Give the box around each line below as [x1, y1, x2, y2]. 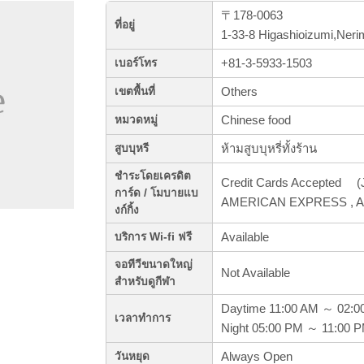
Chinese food [221, 113, 291, 128]
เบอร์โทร [115, 57, 157, 70]
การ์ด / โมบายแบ [115, 187, 198, 200]
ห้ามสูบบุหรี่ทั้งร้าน [221, 141, 317, 156]
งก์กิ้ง [115, 204, 139, 217]
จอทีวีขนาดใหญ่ [115, 258, 193, 271]
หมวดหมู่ [115, 114, 158, 127]
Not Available [221, 266, 290, 280]
